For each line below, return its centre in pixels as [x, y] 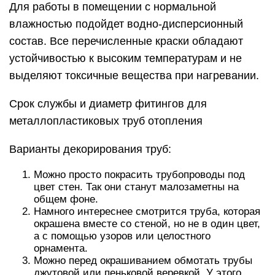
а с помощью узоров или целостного [122, 236]
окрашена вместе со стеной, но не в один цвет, [147, 223]
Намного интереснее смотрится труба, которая [147, 211]
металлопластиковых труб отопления [106, 121]
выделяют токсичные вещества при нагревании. [134, 75]
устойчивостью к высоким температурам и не [126, 58]
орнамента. [61, 248]
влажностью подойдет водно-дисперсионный [126, 24]
